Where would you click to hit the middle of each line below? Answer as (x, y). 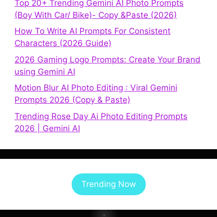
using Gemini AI (45, 71)
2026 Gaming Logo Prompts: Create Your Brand (108, 59)
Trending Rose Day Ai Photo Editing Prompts (101, 116)
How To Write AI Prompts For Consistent (93, 31)
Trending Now (108, 184)
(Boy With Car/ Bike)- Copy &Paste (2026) (96, 15)
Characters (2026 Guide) (63, 43)
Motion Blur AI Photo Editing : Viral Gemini (96, 88)
